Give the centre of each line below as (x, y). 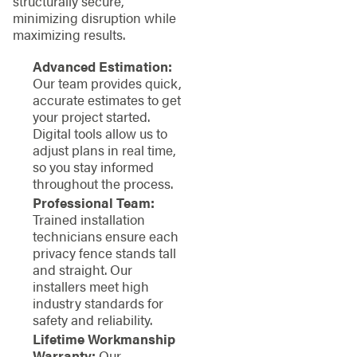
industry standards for (98, 302)
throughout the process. (102, 183)
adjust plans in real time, (104, 149)
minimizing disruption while (94, 18)
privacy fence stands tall (104, 252)
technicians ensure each (105, 235)
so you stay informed (93, 166)
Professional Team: (93, 202)
